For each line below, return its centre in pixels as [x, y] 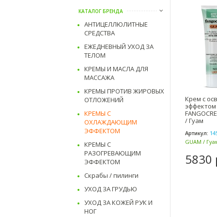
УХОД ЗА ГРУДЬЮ [111, 189]
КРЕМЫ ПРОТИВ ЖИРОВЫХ [124, 91]
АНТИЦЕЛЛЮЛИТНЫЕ [116, 24]
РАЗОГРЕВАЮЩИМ [113, 153]
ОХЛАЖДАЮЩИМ [111, 122]
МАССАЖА [99, 77]
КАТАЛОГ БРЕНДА [101, 11]
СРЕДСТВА [100, 33]
